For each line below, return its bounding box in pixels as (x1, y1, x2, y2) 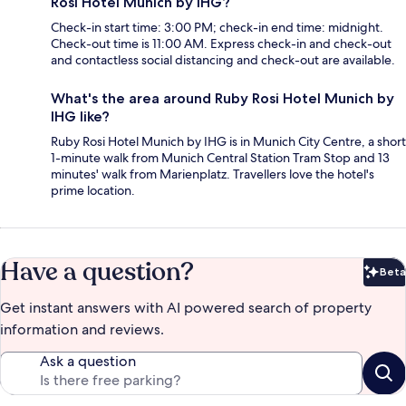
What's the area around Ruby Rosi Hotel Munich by (51, 90, 394, 108)
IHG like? (51, 108, 110, 126)
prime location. (51, 182, 135, 199)
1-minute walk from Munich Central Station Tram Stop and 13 (51, 150, 390, 167)
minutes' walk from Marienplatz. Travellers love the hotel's (51, 166, 374, 183)
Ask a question (40, 352, 136, 372)
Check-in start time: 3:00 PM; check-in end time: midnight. (51, 19, 383, 36)
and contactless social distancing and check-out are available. (51, 52, 395, 69)
